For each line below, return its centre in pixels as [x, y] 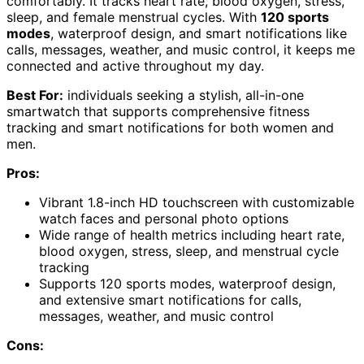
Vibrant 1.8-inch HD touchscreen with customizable [197, 203]
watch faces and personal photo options [164, 219]
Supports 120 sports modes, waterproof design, [187, 284]
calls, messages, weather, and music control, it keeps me [181, 50]
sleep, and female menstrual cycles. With [134, 17]
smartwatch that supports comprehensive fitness [158, 112]
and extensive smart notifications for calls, [170, 300]
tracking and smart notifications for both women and [170, 128]
